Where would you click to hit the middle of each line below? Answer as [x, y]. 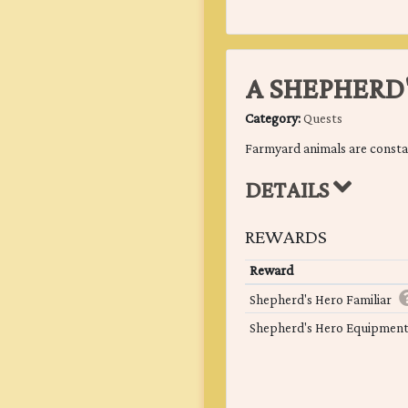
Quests [323, 120]
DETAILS [289, 192]
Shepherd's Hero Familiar [320, 301]
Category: [274, 120]
